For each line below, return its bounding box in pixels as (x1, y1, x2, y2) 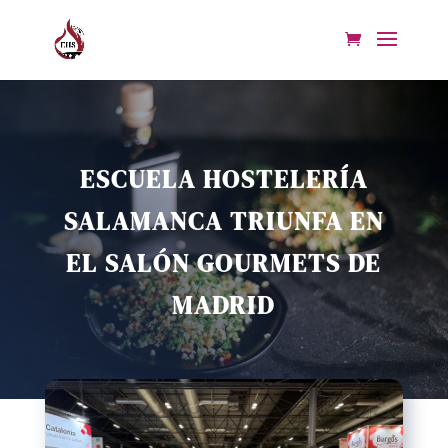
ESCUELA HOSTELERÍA (79, 162, 368, 196)
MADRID (172, 288, 276, 322)
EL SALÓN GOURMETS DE (66, 246, 382, 280)
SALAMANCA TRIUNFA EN (63, 204, 384, 238)
